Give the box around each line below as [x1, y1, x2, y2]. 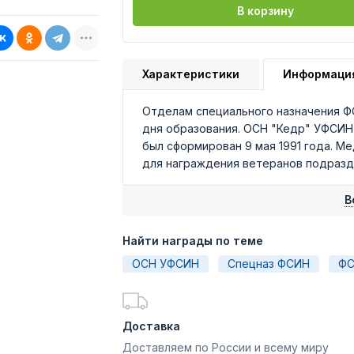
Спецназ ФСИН [228, 257, 310, 270]
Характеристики [142, 67, 239, 81]
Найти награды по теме [122, 234, 263, 247]
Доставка [122, 319, 180, 333]
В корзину [237, 4, 295, 17]
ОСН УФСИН [132, 257, 199, 270]
